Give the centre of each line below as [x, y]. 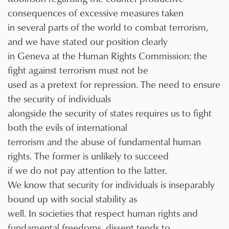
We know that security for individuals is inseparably [111, 185]
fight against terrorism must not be [78, 70]
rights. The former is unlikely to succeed [88, 156]
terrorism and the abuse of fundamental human [104, 142]
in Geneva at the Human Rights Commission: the [107, 56]
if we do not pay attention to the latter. [87, 170]
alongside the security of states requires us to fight [110, 113]
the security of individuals [59, 99]
